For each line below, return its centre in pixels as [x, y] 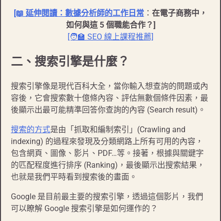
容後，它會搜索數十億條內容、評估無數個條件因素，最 [110, 98]
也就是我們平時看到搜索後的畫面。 [74, 177]
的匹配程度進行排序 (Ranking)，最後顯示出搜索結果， [108, 165]
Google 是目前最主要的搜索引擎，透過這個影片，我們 [107, 196]
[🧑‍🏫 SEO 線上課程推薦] [110, 37]
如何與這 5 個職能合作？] [110, 25]
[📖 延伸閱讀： [39, 13]
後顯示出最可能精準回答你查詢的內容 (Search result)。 [108, 110]
